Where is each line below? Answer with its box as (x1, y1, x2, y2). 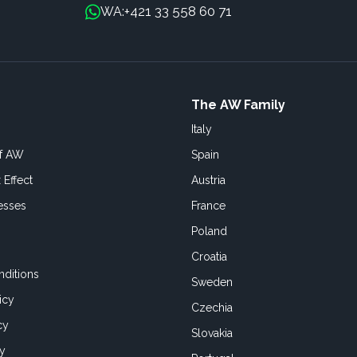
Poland (191, 225, 227, 237)
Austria (191, 174, 226, 186)
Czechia (191, 301, 233, 314)
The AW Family (191, 97, 285, 112)
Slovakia (191, 327, 233, 339)
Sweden (191, 276, 233, 288)
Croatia (191, 250, 227, 263)
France (191, 199, 226, 212)
